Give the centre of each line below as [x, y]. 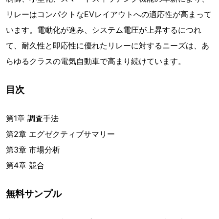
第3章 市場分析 [33, 150]
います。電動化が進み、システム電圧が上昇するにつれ [104, 30]
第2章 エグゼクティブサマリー [60, 134]
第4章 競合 [25, 165]
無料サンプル [34, 194]
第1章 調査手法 [32, 119]
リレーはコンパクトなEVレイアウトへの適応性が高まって [109, 14]
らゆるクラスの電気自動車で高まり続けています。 [96, 61]
